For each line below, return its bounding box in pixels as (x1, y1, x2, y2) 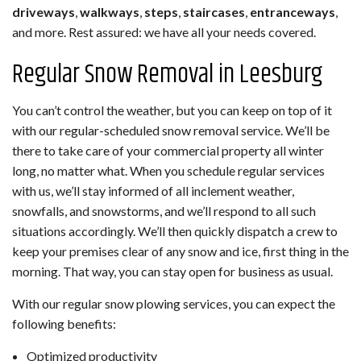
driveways (12, 4, 75, 20)
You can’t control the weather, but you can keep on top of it (12, 102, 332, 118)
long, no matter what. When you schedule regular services (12, 163, 325, 179)
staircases (183, 4, 245, 20)
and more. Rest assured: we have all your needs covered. (12, 24, 316, 40)
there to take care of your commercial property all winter (12, 143, 324, 159)
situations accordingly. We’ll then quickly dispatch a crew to (12, 223, 338, 239)
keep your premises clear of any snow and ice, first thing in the (12, 243, 349, 259)
